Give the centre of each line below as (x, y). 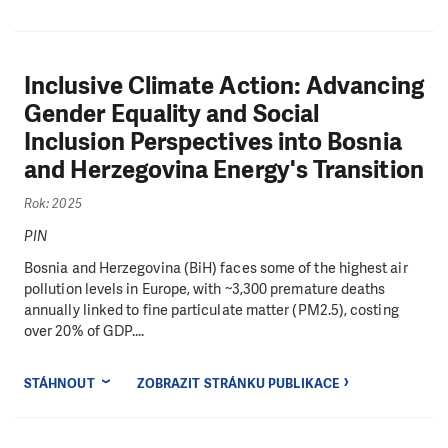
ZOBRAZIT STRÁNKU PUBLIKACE (237, 383)
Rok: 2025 (53, 203)
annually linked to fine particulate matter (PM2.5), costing (211, 309)
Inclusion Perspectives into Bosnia (213, 142)
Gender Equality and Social (172, 114)
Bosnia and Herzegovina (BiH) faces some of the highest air (216, 267)
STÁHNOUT (59, 383)
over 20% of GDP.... (84, 330)
